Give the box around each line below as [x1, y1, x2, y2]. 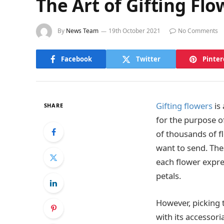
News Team [66, 26, 98, 35]
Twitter [135, 54, 160, 63]
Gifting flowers [156, 100, 212, 111]
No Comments [178, 26, 218, 35]
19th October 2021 [108, 26, 160, 35]
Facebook [60, 54, 92, 63]
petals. [156, 170, 181, 181]
